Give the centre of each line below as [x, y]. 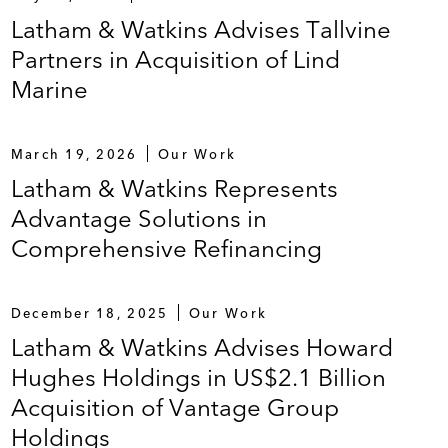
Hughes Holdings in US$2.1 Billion [198, 377]
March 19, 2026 [74, 153]
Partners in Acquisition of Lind [175, 59]
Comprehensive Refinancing [166, 248]
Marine [49, 89]
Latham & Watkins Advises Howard [201, 347]
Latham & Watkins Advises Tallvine [200, 29]
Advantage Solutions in [138, 218]
